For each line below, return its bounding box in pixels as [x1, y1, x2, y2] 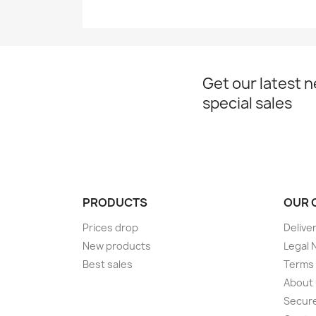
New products [83, 238, 151, 253]
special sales [202, 92, 292, 114]
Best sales [83, 257, 133, 271]
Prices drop [83, 220, 138, 234]
